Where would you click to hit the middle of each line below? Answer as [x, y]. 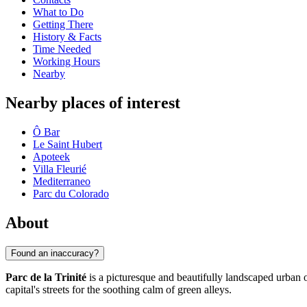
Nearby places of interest [93, 103]
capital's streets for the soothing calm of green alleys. [119, 289]
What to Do [58, 12]
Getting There [63, 25]
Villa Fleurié [60, 169]
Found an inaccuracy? [55, 253]
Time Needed [62, 49]
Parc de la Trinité [46, 277]
